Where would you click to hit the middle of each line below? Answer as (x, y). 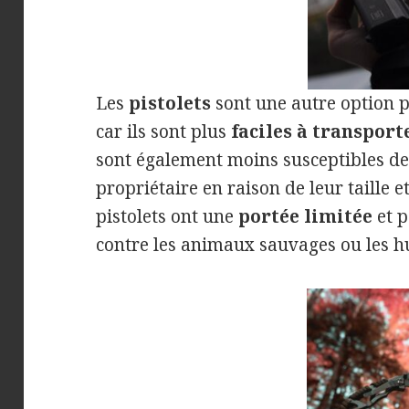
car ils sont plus (164, 131)
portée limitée (306, 216)
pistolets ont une (168, 216)
